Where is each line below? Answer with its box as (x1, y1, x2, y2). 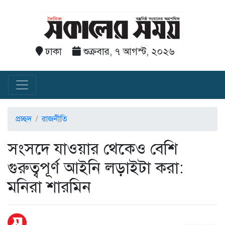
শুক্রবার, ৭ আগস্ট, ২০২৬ (80, 46, 175, 57)
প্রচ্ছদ (16, 114, 32, 124)
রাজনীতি (42, 114, 67, 124)
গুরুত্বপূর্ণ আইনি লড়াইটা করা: (8, 158, 183, 178)
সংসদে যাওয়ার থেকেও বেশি (8, 139, 178, 159)
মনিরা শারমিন (8, 177, 91, 197)
